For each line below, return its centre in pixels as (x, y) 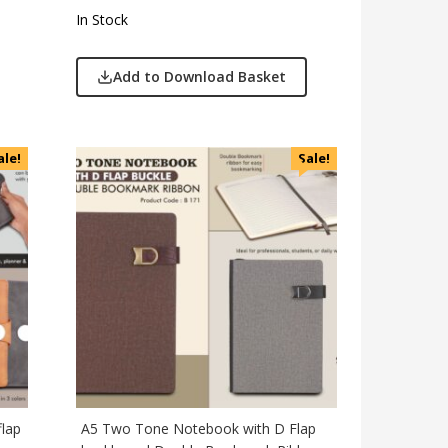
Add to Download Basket (200, 76)
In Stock (102, 20)
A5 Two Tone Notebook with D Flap (199, 428)
